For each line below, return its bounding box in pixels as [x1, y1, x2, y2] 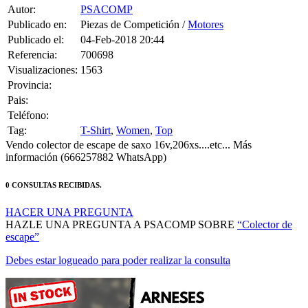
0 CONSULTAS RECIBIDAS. [5, 163, 102, 172]
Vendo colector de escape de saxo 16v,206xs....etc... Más [5, 121, 252, 133]
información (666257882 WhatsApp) [5, 133, 166, 146]
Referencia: [8, 31, 57, 43]
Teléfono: [8, 91, 49, 104]
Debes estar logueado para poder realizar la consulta [5, 236, 230, 249]
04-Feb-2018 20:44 [80, 16, 164, 28]
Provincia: [8, 61, 52, 74]
